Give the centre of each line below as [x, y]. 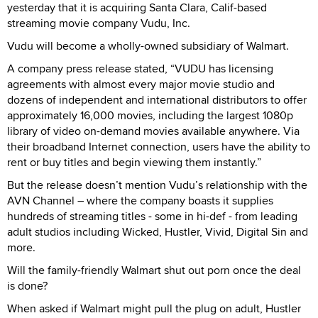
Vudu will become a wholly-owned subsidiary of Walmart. [148, 45]
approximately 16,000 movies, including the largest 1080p [150, 115]
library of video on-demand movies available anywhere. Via [153, 131]
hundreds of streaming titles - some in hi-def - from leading [152, 216]
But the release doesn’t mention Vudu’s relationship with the [157, 185]
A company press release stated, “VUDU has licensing [140, 68]
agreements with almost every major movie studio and [141, 84]
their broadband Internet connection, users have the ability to [159, 146]
